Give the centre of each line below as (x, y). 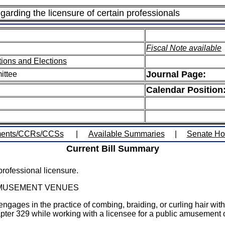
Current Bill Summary (113, 149)
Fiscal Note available (184, 48)
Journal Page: (176, 74)
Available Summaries (126, 134)
